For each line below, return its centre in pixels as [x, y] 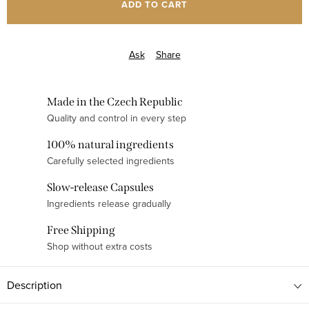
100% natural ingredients [110, 144]
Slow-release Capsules [100, 187]
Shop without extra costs [100, 246]
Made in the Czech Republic [115, 101]
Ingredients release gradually [109, 203]
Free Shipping [81, 230]
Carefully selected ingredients [111, 160]
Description [34, 285]
